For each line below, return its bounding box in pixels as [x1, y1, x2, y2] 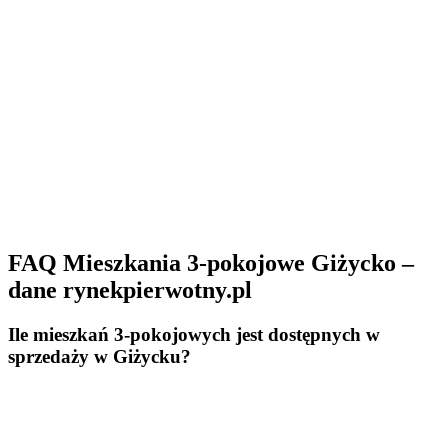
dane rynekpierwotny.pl [8, 277, 252, 304]
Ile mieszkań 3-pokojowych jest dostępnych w [8, 324, 380, 346]
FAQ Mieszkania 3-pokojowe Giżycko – [8, 250, 414, 277]
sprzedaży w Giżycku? [8, 346, 191, 368]
